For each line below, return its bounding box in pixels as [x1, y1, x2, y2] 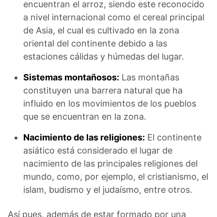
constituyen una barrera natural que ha [23, 85, 183, 96]
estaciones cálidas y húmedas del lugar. [23, 51, 184, 62]
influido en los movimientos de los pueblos [23, 98, 196, 109]
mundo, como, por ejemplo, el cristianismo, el [23, 171, 208, 182]
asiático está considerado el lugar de [23, 145, 172, 156]
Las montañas [119, 72, 179, 83]
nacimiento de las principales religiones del [23, 158, 198, 169]
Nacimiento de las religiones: [23, 132, 145, 143]
